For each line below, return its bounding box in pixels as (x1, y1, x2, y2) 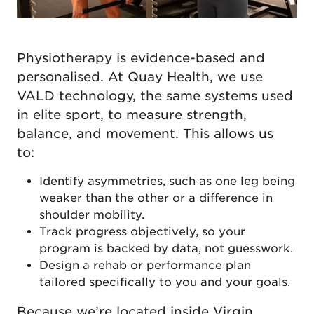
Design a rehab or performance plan (39, 259, 251, 273)
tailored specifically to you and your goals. (39, 275, 294, 289)
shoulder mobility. (39, 208, 148, 222)
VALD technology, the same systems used (17, 88, 293, 104)
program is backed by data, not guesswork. (39, 242, 296, 256)
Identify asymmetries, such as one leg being (39, 175, 295, 189)
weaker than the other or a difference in (39, 191, 273, 205)
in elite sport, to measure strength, (17, 107, 247, 123)
